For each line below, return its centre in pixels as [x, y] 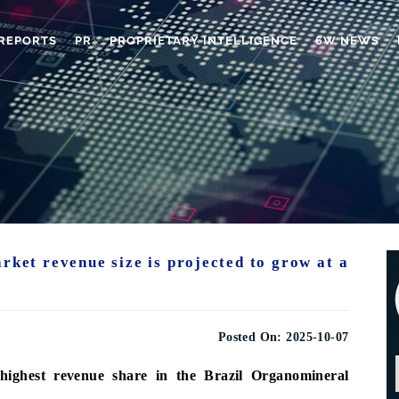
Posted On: [250, 337]
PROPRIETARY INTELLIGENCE [204, 41]
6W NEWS [347, 41]
